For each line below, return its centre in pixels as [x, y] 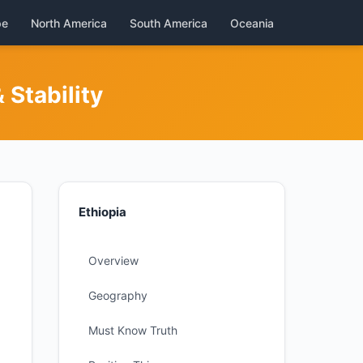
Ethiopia [102, 212]
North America [69, 23]
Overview [113, 261]
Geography [118, 295]
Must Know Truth [133, 330]
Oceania [252, 23]
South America [169, 23]
